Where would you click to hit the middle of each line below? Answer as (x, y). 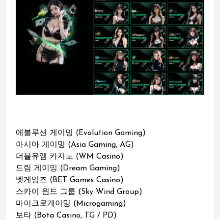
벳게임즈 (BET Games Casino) (70, 180)
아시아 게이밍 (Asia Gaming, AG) (75, 145)
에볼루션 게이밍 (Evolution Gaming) (81, 133)
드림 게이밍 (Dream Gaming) (68, 169)
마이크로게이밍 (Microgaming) (71, 204)
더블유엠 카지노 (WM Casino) (70, 157)
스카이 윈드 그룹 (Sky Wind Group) (79, 192)
